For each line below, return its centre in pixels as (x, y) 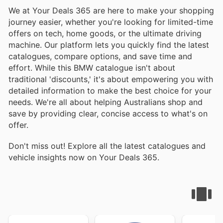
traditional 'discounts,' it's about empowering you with (111, 79)
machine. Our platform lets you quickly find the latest (109, 45)
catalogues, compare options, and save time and (100, 56)
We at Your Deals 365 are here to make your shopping (111, 11)
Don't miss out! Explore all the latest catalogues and (107, 146)
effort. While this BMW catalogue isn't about (92, 68)
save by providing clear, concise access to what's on (108, 114)
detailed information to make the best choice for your (110, 91)
